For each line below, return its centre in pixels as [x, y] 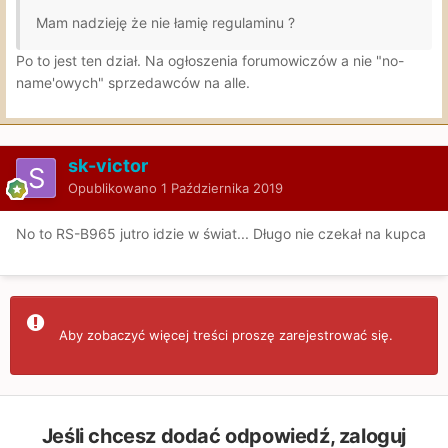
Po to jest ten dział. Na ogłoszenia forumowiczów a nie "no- [210, 60]
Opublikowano [114, 187]
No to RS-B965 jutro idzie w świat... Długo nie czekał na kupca [221, 233]
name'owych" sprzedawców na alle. [133, 82]
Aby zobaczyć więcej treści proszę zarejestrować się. [226, 334]
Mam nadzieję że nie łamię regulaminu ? [165, 22]
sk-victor [108, 165]
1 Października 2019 [222, 187]
